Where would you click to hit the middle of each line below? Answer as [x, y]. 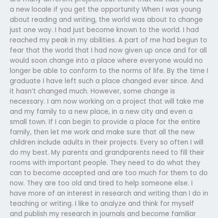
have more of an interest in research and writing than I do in [109, 193]
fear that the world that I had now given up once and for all [108, 50]
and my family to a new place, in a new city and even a [101, 111]
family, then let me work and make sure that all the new [102, 132]
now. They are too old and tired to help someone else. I [101, 183]
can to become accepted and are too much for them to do [109, 173]
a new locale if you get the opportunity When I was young [105, 9]
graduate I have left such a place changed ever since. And [107, 81]
